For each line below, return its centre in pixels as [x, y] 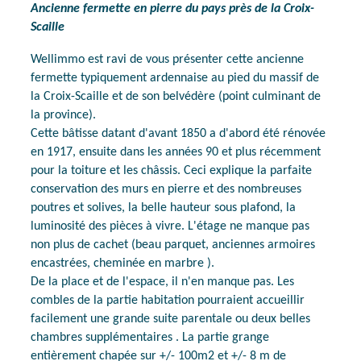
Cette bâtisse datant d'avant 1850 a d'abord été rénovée [178, 133]
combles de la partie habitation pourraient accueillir [168, 300]
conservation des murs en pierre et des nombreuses [166, 189]
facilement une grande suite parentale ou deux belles [171, 319]
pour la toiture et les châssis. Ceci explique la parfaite [172, 170]
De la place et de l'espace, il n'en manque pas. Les [163, 282]
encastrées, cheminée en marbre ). [124, 263]
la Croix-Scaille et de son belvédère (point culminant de [176, 96]
